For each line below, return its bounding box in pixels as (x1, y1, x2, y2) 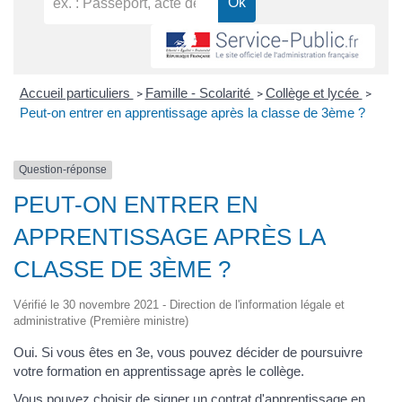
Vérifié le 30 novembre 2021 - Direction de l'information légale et (13, 297, 345, 311)
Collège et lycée (265, 85, 363, 101)
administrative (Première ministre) (13, 313, 188, 328)
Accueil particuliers (19, 85, 134, 101)
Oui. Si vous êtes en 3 (13, 344, 143, 360)
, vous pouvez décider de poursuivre (150, 344, 363, 360)
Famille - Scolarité (144, 85, 254, 101)
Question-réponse (19, 163, 107, 177)
